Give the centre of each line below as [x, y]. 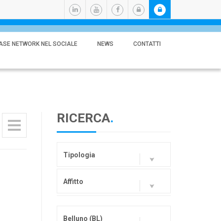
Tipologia [79, 155]
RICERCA [83, 118]
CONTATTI [147, 44]
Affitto [73, 182]
